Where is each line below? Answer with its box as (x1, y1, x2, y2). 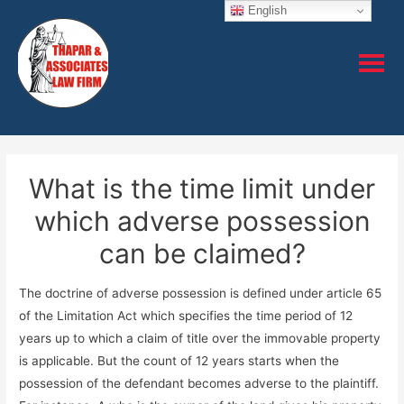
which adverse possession (33, 205, 371, 238)
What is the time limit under (29, 172, 375, 206)
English (244, 3, 288, 17)
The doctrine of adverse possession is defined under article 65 (19, 285, 382, 300)
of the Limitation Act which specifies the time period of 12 (19, 308, 353, 323)
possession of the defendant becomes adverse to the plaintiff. (19, 375, 380, 390)
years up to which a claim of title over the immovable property (19, 330, 381, 345)
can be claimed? (98, 237, 306, 271)
